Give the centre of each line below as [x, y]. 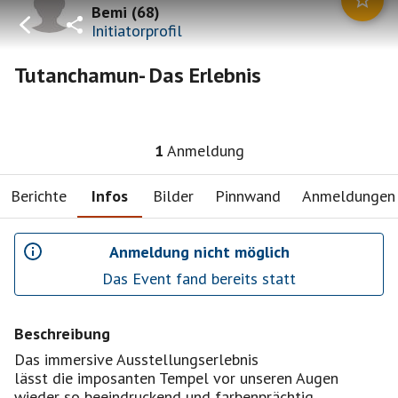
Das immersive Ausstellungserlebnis [136, 359]
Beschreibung [62, 334]
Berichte [39, 195]
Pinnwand [248, 195]
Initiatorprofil [137, 30]
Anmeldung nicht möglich [199, 251]
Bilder [173, 195]
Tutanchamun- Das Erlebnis [138, 75]
